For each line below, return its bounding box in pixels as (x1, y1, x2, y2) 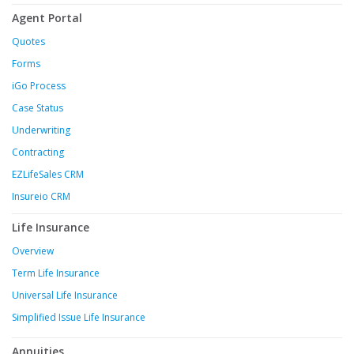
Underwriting (12, 123, 70, 137)
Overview (12, 244, 54, 258)
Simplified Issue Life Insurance (12, 311, 145, 325)
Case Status (12, 101, 63, 115)
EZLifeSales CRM (12, 168, 84, 182)
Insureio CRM (12, 190, 70, 204)
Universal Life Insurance (12, 288, 118, 303)
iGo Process (12, 79, 66, 93)
